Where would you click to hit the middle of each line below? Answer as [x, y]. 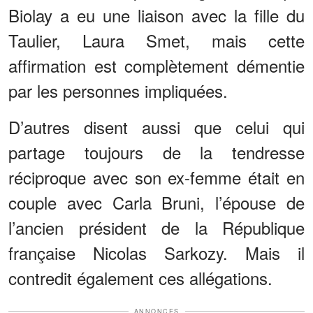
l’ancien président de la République [156, 227]
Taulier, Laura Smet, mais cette [156, 40]
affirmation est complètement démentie [156, 65]
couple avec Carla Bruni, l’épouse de [156, 202]
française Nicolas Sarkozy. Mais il [156, 252]
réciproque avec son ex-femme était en [156, 177]
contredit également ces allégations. [140, 277]
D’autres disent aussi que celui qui [156, 126]
